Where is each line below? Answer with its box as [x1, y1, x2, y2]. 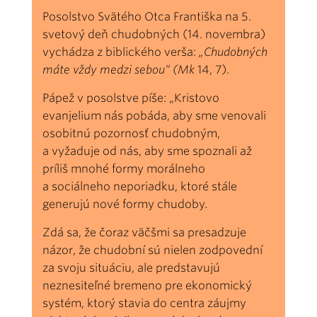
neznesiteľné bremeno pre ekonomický [42, 278, 252, 292]
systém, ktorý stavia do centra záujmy [42, 296, 246, 310]
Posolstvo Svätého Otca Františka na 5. [42, 9, 251, 23]
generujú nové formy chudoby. [42, 197, 207, 211]
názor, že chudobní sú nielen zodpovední [42, 243, 263, 257]
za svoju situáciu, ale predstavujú [42, 260, 220, 275]
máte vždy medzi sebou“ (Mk [42, 62, 195, 76]
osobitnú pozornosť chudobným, [42, 126, 220, 140]
